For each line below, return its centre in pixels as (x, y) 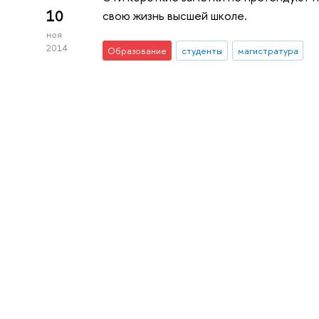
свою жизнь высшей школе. (175, 16)
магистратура (268, 50)
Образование (137, 50)
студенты (202, 50)
